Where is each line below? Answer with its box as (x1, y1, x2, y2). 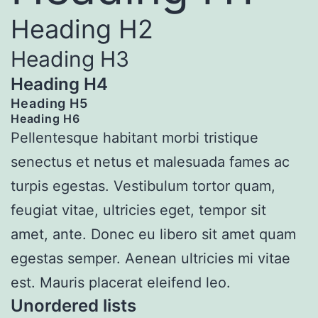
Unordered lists (11, 295, 136, 316)
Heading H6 (11, 111, 80, 126)
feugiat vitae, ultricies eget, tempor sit (11, 201, 266, 219)
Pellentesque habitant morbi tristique (11, 128, 258, 146)
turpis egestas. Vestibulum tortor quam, (11, 177, 275, 194)
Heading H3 (11, 45, 129, 72)
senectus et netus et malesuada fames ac (11, 153, 290, 170)
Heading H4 (11, 73, 108, 94)
